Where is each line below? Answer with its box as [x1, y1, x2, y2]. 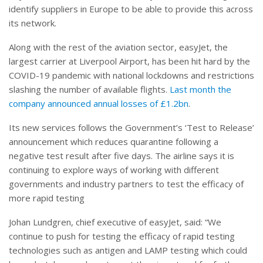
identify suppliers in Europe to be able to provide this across [9, 3, 253, 15]
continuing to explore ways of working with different [9, 164, 219, 176]
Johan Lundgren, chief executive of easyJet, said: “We [9, 216, 221, 228]
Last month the [170, 83, 231, 96]
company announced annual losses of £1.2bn [9, 97, 188, 110]
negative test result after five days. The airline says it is [9, 150, 234, 162]
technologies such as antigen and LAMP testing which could [9, 244, 247, 257]
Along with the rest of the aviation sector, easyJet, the [9, 41, 228, 53]
